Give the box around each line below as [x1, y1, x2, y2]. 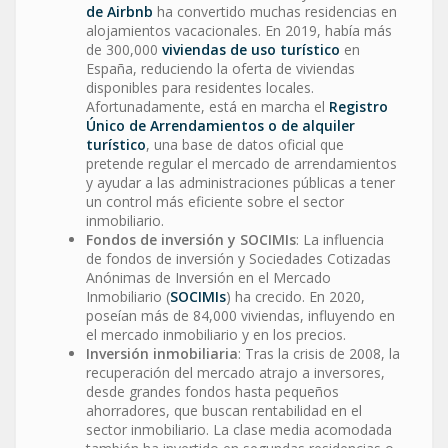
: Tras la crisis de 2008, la [238, 343, 400, 363]
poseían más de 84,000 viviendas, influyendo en [86, 305, 395, 325]
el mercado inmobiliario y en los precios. [86, 324, 346, 344]
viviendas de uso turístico [162, 39, 340, 59]
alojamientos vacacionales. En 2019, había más [86, 20, 392, 40]
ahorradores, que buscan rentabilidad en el [86, 400, 362, 420]
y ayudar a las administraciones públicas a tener [86, 172, 395, 192]
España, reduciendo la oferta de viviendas [86, 58, 355, 78]
